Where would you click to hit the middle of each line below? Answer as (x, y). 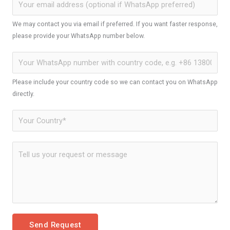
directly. (23, 93)
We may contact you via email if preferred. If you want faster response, (115, 24)
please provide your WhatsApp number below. (79, 36)
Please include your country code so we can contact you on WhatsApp (115, 82)
